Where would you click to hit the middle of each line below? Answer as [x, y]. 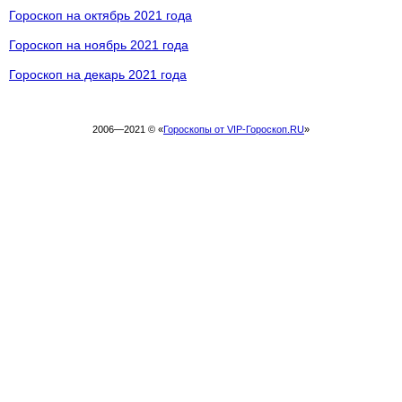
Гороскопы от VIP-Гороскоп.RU [234, 129]
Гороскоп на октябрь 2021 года [100, 15]
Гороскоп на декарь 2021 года [98, 74]
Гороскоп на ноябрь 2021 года [99, 45]
